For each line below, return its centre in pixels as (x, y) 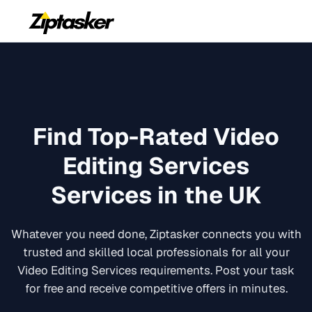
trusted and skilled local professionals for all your (156, 252)
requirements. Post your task (216, 271)
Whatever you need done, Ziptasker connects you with (156, 234)
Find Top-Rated (123, 136)
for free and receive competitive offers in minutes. (156, 289)
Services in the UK (156, 195)
